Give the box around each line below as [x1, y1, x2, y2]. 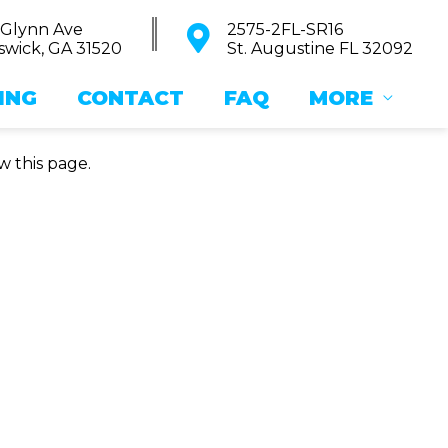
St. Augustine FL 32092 [227, 39, 413, 58]
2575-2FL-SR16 [227, 20, 343, 39]
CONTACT [77, 86, 184, 110]
